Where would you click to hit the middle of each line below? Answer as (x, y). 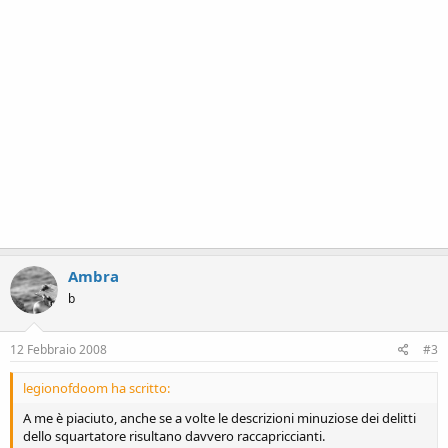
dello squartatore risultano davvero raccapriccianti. (174, 436)
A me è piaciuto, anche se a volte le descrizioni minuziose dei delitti (219, 418)
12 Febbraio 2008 (58, 349)
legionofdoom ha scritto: (96, 388)
